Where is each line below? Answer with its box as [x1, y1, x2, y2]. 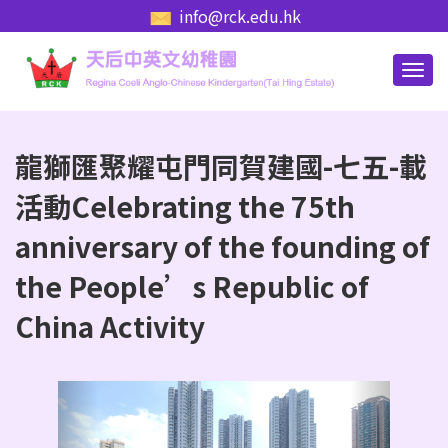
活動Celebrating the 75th [15, 185, 355, 226]
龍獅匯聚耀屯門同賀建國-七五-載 [15, 145, 427, 186]
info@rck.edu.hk [178, 4, 301, 28]
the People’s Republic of [15, 265, 369, 306]
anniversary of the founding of [15, 225, 430, 266]
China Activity [15, 305, 205, 346]
